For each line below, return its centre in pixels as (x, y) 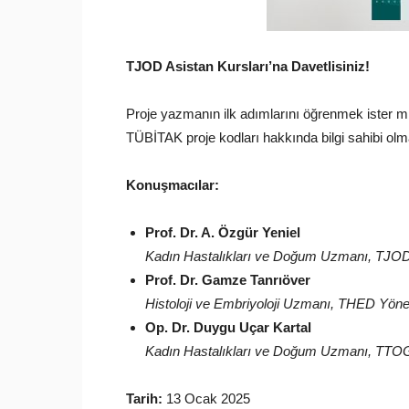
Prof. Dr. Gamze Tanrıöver (228, 280)
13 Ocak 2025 (206, 399)
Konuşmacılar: (173, 185)
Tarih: (144, 399)
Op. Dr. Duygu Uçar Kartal (228, 327)
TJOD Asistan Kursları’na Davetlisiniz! (248, 66)
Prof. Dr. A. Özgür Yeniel (223, 232)
